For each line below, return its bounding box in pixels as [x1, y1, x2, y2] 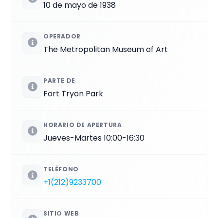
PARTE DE [43, 76, 75, 85]
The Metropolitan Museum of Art [43, 44, 168, 55]
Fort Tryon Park [43, 88, 103, 100]
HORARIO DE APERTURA [43, 121, 122, 129]
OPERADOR [43, 32, 81, 41]
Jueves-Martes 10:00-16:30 [43, 132, 145, 144]
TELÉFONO [43, 165, 79, 174]
